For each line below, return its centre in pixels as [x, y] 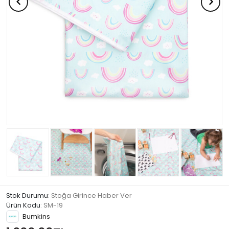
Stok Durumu [27, 196]
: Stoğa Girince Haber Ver [90, 196]
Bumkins [36, 216]
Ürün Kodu [23, 205]
